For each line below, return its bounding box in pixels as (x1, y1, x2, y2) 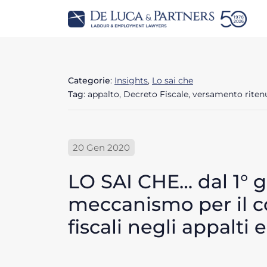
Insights (114, 74, 148, 86)
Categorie (68, 74, 110, 86)
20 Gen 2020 (73, 141, 130, 153)
